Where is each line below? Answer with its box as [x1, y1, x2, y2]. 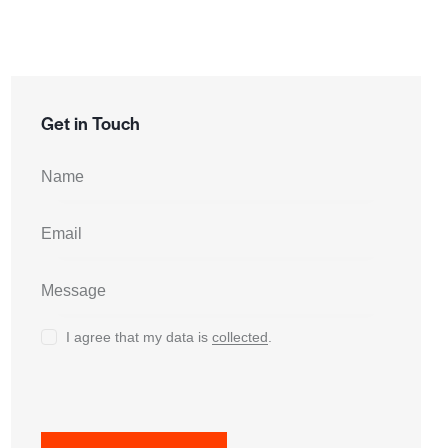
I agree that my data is [66, 329, 213, 346]
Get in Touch [41, 109, 140, 135]
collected [212, 329, 269, 346]
